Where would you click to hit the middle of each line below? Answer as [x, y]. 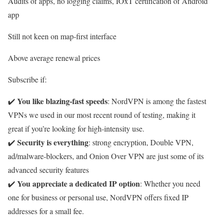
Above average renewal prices [55, 57]
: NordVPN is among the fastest [157, 101]
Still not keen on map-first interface [62, 36]
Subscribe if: [27, 79]
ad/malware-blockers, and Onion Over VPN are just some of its [106, 156]
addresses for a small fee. [46, 211]
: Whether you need [170, 183]
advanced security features [48, 169]
